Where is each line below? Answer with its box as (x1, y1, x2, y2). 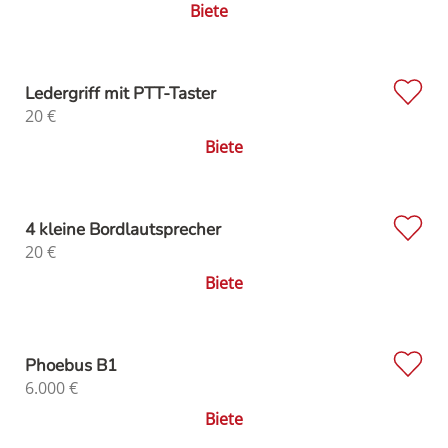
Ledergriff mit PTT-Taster (25, 81, 216, 105)
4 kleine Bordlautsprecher (25, 217, 221, 241)
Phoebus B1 (25, 353, 117, 377)
